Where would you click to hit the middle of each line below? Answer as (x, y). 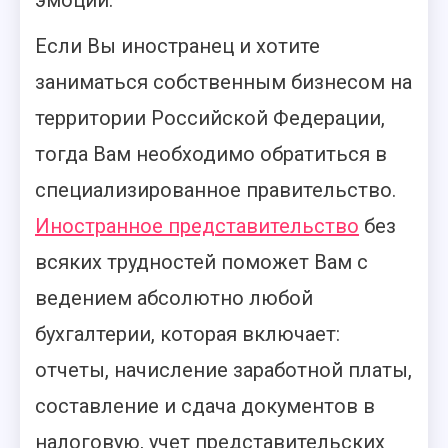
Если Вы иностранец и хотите (177, 46)
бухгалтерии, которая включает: (187, 334)
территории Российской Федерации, (210, 118)
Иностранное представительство (197, 226)
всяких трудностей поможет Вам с (201, 262)
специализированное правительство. (215, 190)
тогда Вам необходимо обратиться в (211, 154)
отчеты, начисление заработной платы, (223, 370)
